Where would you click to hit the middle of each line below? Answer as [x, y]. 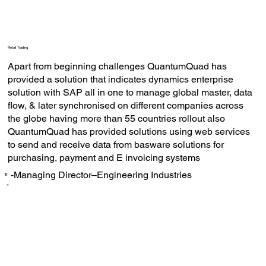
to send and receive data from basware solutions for [115, 144]
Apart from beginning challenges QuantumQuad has [117, 66]
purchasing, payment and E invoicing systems [104, 157]
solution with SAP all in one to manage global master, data [130, 92]
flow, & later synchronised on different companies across [125, 105]
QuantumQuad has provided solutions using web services [129, 131]
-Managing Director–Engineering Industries [101, 175]
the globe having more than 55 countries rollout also [116, 118]
